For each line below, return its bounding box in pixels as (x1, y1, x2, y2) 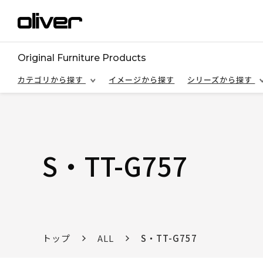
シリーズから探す (187, 74, 255, 85)
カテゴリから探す (18, 74, 86, 85)
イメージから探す (109, 74, 175, 85)
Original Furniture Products (18, 52, 146, 63)
